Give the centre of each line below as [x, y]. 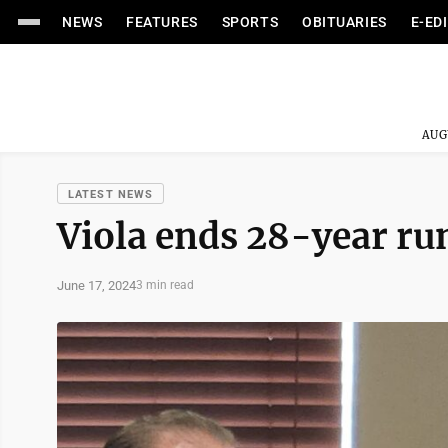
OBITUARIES [344, 22]
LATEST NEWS [111, 194]
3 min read [165, 285]
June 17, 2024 [96, 285]
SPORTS [250, 22]
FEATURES [162, 22]
